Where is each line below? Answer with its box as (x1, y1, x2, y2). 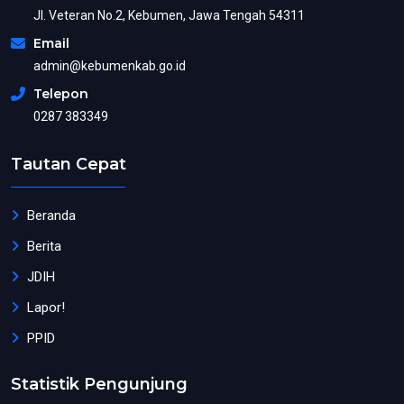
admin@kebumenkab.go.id (33, 59, 186, 74)
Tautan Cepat (11, 154, 126, 175)
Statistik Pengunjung (11, 374, 188, 395)
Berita (27, 238, 61, 255)
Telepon (33, 86, 88, 103)
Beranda (27, 207, 76, 225)
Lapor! (27, 299, 65, 317)
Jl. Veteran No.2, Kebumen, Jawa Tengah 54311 (33, 8, 305, 23)
